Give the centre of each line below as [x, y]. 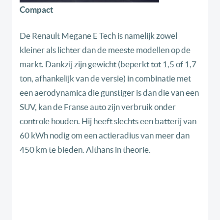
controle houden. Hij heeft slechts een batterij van [108, 121]
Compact [37, 10]
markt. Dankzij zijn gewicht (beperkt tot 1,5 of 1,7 [108, 64]
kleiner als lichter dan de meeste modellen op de [105, 50]
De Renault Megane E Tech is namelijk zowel [98, 36]
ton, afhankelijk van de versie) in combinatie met [105, 79]
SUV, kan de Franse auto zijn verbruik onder [98, 107]
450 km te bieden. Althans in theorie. [85, 150]
